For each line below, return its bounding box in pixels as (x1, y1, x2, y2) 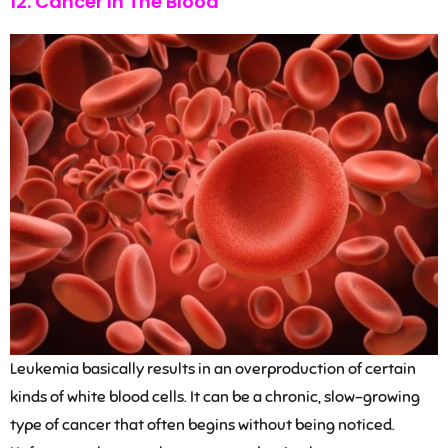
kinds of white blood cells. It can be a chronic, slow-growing (10, 387, 420, 408)
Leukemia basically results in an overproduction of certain (10, 359, 416, 380)
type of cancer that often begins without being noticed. (10, 415, 395, 436)
